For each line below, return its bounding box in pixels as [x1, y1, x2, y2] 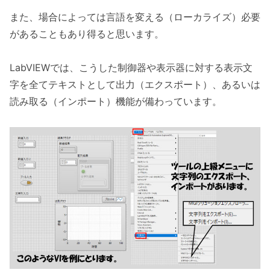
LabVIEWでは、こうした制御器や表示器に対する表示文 [10, 61, 253, 74]
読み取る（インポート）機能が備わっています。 [10, 95, 222, 108]
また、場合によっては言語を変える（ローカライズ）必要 [10, 10, 260, 23]
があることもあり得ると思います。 [10, 27, 164, 40]
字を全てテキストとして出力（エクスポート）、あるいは [10, 78, 260, 91]
